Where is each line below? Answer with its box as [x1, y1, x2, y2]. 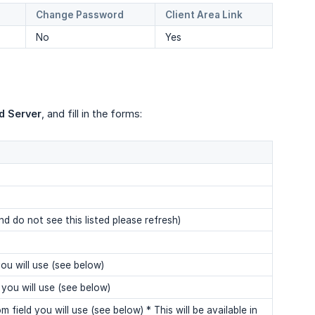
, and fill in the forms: [41, 108, 142, 120]
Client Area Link [165, 9, 243, 21]
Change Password [36, 9, 124, 21]
